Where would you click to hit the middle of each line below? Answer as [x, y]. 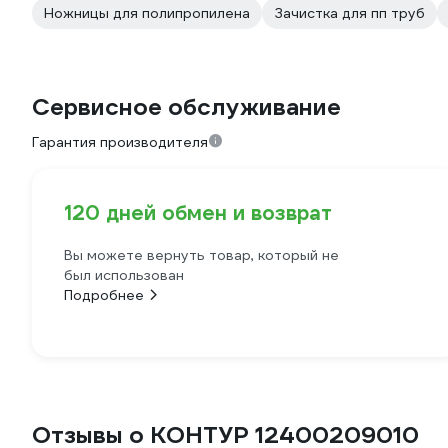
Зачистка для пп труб [349, 13]
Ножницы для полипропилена [147, 13]
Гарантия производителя [120, 142]
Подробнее [104, 295]
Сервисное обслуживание [186, 107]
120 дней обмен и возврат [198, 213]
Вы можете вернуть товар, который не [201, 255]
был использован [124, 275]
